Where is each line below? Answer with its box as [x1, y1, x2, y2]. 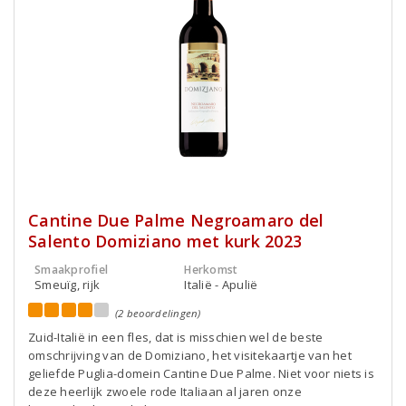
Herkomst [184, 262, 238, 277]
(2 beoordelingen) [115, 306, 201, 320]
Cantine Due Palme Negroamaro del [28, 209, 324, 231]
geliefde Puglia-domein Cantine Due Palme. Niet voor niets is [28, 365, 374, 382]
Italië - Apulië [184, 276, 258, 293]
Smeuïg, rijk [34, 276, 101, 293]
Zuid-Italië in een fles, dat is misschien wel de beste [28, 329, 324, 345]
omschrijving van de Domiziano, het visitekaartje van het [28, 347, 352, 363]
